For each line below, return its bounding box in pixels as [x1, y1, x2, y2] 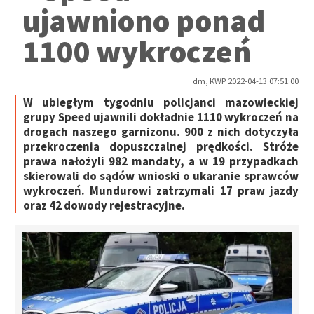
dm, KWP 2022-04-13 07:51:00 [192, 76, 299, 87]
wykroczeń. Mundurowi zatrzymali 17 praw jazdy [23, 183, 299, 199]
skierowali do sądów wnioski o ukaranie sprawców [23, 168, 299, 184]
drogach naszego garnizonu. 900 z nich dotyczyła [23, 124, 299, 140]
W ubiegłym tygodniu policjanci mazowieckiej [23, 95, 299, 111]
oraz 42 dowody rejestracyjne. [23, 198, 186, 214]
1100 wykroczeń [22, 31, 252, 71]
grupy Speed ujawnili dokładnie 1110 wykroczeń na [23, 109, 299, 125]
